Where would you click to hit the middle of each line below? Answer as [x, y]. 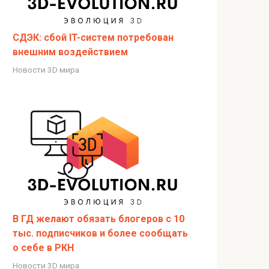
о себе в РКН [43, 247]
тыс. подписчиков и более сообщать [100, 233]
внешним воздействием [70, 52]
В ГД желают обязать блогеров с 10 [98, 219]
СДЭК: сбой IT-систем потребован [93, 37]
